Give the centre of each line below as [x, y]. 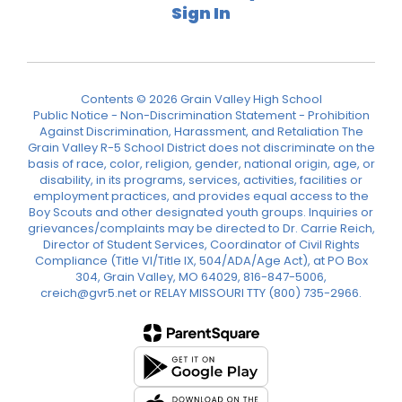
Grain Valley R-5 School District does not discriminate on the [201, 148]
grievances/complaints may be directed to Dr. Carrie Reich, [201, 228]
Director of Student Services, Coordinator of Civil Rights [201, 245]
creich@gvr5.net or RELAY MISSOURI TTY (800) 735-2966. [201, 293]
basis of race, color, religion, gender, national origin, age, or [201, 164]
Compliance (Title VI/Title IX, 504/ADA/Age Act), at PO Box [201, 261]
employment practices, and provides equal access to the [201, 196]
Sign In [201, 13]
